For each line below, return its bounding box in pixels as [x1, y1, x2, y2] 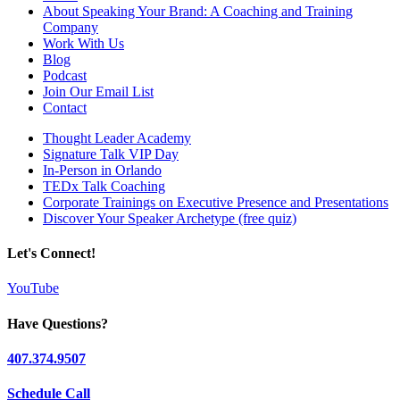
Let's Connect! [7, 246, 96, 262]
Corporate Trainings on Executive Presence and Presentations [43, 194, 388, 210]
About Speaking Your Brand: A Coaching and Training [43, 3, 353, 19]
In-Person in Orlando [43, 162, 162, 178]
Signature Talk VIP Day [43, 146, 179, 162]
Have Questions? [7, 315, 108, 331]
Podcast [43, 67, 87, 83]
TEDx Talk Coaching [43, 178, 165, 194]
